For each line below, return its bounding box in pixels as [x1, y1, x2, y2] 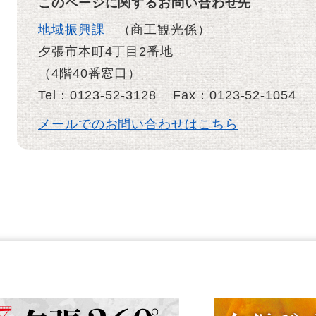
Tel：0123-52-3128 [38, 88, 157, 102]
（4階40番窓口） [38, 66, 142, 80]
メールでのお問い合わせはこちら [38, 117, 238, 131]
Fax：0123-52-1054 [173, 88, 296, 102]
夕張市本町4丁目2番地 [38, 44, 174, 59]
